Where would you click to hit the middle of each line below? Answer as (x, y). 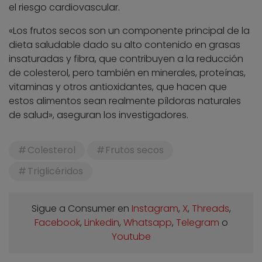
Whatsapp (147, 222)
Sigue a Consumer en (81, 208)
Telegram (197, 222)
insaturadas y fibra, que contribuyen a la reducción (126, 58)
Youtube (131, 236)
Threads (210, 208)
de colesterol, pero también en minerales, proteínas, (127, 73)
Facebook (57, 222)
